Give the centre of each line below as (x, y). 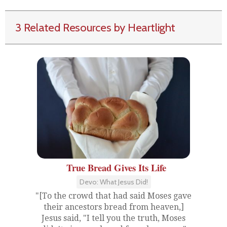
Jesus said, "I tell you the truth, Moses (113, 218)
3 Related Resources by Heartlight (95, 27)
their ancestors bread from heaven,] (113, 207)
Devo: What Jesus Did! (113, 182)
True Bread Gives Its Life (116, 167)
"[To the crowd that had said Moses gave (113, 196)
